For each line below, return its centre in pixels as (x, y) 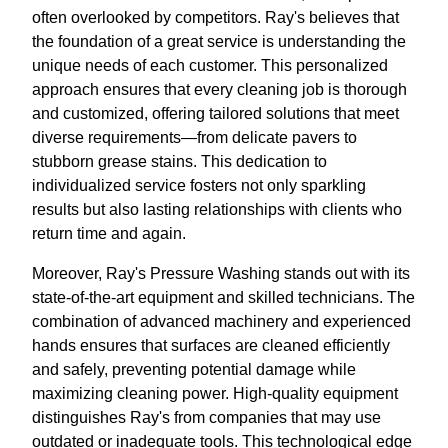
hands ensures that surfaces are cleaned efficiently (211, 346)
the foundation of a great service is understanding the (219, 42)
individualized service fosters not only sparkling (199, 186)
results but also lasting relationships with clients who (217, 210)
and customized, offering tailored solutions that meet (215, 114)
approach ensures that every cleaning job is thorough (219, 90)
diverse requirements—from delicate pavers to (194, 138)
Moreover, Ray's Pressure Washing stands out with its (221, 274)
